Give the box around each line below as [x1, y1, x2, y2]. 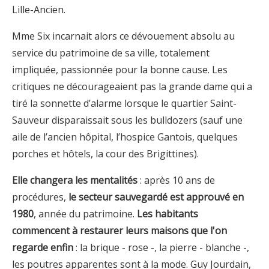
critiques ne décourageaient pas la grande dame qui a [12, 79, 252, 93]
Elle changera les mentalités [12, 173, 138, 187]
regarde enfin [12, 240, 73, 254]
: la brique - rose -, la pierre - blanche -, [73, 240, 249, 254]
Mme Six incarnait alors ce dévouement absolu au [12, 29, 235, 43]
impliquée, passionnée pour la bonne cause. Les [12, 62, 228, 76]
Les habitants [137, 207, 198, 220]
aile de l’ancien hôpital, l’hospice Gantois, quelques [12, 130, 238, 144]
